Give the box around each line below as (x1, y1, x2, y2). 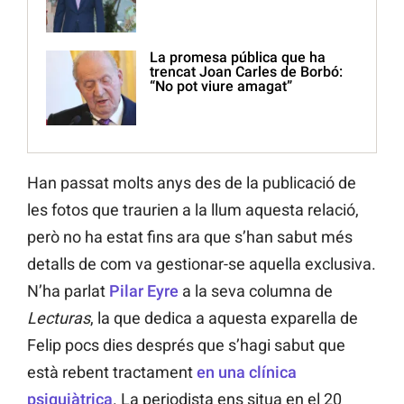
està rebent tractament (27, 363, 197, 382)
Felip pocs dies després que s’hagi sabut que (27, 335, 345, 355)
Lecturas (27, 308, 90, 328)
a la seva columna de (179, 281, 333, 301)
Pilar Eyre (109, 281, 179, 301)
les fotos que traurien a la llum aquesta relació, (27, 200, 359, 220)
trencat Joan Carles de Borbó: (150, 63, 343, 81)
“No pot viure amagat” (150, 78, 292, 96)
